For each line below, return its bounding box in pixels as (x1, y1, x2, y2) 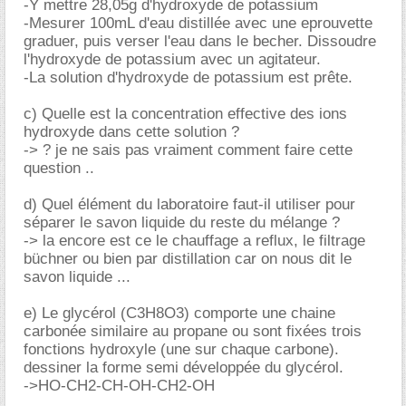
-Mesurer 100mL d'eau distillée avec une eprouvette (24, 14, 372, 32)
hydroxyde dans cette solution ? (24, 123, 239, 140)
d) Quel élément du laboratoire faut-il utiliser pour (24, 196, 355, 213)
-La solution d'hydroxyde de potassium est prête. (24, 69, 353, 86)
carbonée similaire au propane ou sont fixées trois (24, 323, 362, 340)
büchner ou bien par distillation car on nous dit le (24, 250, 352, 267)
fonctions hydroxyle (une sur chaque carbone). (24, 341, 339, 358)
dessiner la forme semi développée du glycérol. (24, 359, 343, 376)
